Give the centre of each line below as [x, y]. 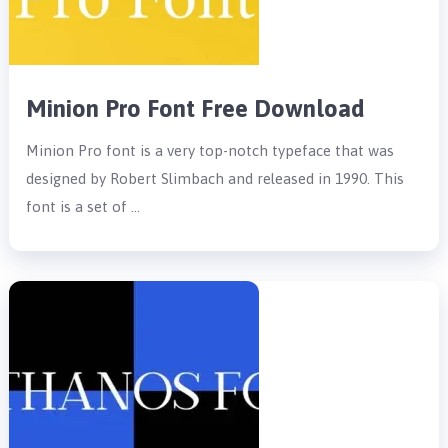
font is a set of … [83, 206]
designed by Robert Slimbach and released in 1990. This [215, 178]
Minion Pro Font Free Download [196, 108]
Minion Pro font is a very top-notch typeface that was [210, 150]
